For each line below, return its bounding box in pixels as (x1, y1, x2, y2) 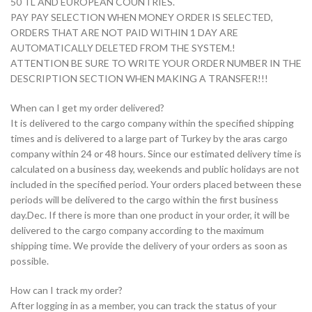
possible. (10, 255, 49, 267)
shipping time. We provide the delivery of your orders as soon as (10, 240, 288, 252)
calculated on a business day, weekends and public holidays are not (10, 163, 299, 175)
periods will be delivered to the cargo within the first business (10, 194, 279, 206)
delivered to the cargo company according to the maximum (10, 224, 264, 237)
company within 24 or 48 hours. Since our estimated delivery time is (10, 148, 302, 160)
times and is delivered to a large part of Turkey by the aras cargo (10, 132, 288, 145)
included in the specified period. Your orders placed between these (10, 178, 302, 191)
